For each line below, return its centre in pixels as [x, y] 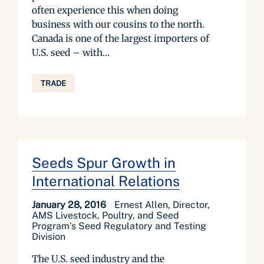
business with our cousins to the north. [118, 24]
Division [49, 237]
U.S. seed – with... [71, 52]
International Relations [106, 181]
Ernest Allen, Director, [162, 205]
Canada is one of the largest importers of [121, 38]
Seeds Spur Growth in [104, 163]
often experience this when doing [105, 10]
